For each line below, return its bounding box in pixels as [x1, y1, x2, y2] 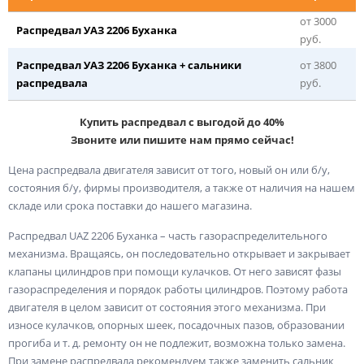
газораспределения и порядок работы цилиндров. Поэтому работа [8, 281, 348, 297]
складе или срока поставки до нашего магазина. [8, 197, 252, 213]
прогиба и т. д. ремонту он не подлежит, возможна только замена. [8, 335, 345, 350]
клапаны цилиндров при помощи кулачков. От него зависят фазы [8, 263, 341, 279]
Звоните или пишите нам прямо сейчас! [70, 132, 294, 147]
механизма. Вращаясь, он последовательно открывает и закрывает [8, 245, 350, 261]
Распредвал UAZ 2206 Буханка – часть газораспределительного [8, 227, 327, 243]
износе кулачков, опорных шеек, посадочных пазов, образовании [8, 317, 344, 332]
